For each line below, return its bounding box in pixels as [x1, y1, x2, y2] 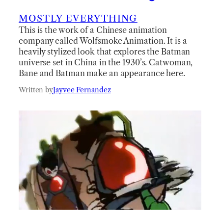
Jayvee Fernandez [53, 85, 111, 94]
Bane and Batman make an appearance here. [19, 68, 185, 78]
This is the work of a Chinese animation [19, 25, 167, 35]
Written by [19, 85, 53, 94]
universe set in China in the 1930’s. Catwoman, [19, 57, 193, 67]
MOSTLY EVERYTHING [19, 12, 137, 24]
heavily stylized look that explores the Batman [19, 46, 191, 56]
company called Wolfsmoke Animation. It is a [19, 35, 187, 46]
